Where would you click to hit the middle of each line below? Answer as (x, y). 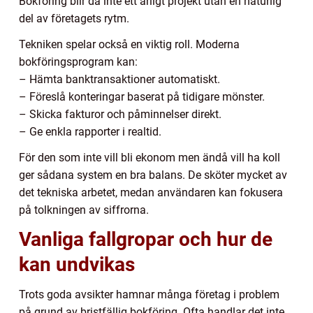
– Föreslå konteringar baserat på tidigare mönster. (142, 97)
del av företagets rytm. (74, 19)
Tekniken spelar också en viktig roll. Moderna (129, 45)
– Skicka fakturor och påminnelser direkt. (120, 115)
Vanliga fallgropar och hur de (146, 240)
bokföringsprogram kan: (78, 62)
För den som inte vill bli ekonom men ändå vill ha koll (150, 158)
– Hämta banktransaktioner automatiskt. (119, 80)
